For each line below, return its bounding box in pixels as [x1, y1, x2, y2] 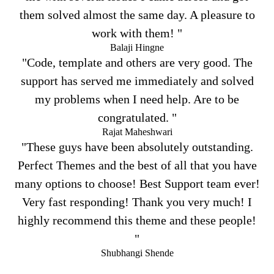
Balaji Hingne [110, 42, 164, 53]
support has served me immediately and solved [20, 73, 254, 87]
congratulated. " [97, 110, 177, 124]
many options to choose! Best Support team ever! [14, 176, 260, 190]
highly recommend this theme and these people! [18, 213, 256, 227]
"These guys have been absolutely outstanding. [21, 139, 253, 154]
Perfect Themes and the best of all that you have [17, 158, 257, 172]
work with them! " [92, 26, 182, 40]
